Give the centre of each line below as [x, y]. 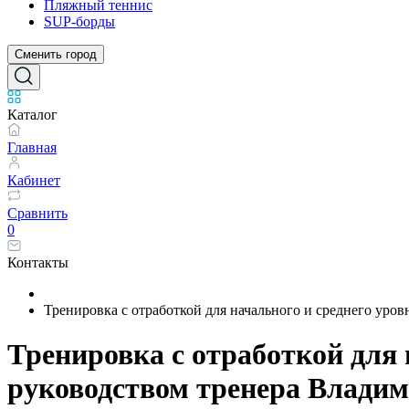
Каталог [32, 115]
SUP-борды [79, 21]
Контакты [38, 262]
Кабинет [34, 180]
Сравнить [37, 213]
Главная [32, 147]
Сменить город [56, 54]
